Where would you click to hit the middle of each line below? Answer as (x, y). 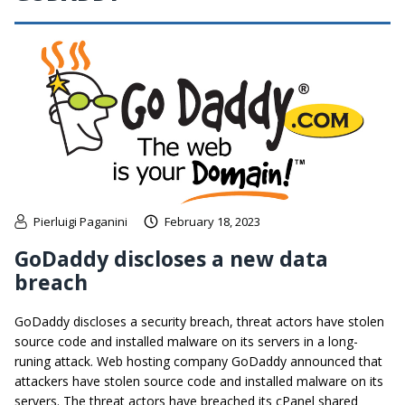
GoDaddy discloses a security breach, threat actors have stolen (199, 321)
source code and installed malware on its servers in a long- (186, 341)
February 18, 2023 (212, 221)
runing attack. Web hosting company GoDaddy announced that (198, 361)
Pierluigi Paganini (80, 221)
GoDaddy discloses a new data (171, 258)
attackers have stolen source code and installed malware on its (199, 381)
